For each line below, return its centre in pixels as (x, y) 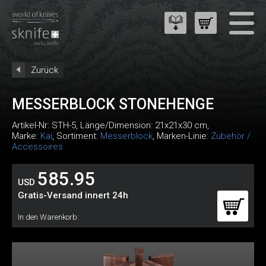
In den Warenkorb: (48, 217)
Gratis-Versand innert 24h (73, 195)
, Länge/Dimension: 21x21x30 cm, (142, 125)
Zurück (45, 70)
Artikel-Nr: (32, 125)
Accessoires (37, 147)
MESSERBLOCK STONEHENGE (113, 104)
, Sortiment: (76, 136)
